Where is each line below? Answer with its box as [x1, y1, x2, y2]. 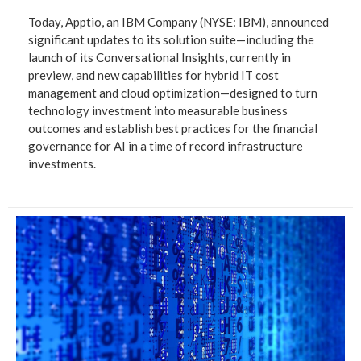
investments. [28, 156, 96, 172]
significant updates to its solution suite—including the [28, 32, 314, 48]
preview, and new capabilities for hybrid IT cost [28, 68, 279, 83]
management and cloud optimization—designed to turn [28, 85, 317, 101]
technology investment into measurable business [28, 103, 288, 118]
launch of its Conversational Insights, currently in [28, 50, 291, 65]
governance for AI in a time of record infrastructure [28, 139, 303, 154]
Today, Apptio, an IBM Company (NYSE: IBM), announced [28, 15, 329, 30]
